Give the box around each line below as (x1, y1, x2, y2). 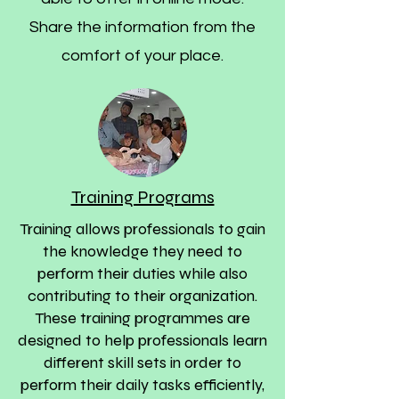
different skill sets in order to (44, 353, 241, 372)
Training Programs (70, 186, 215, 208)
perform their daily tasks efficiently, (20, 375, 265, 395)
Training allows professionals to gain (20, 219, 265, 239)
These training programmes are (35, 308, 250, 328)
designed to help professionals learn (18, 330, 267, 350)
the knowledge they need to (43, 241, 242, 261)
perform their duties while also (37, 264, 248, 283)
